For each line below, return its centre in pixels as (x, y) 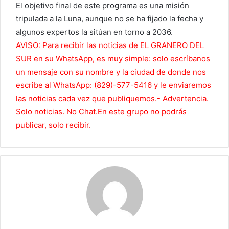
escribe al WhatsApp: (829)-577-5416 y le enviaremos (113, 85)
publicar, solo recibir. (53, 125)
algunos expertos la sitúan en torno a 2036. (94, 32)
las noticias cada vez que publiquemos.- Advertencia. (112, 98)
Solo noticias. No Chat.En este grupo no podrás (101, 111)
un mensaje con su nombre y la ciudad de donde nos (111, 72)
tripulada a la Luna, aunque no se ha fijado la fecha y (110, 18)
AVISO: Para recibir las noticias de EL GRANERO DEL (110, 45)
